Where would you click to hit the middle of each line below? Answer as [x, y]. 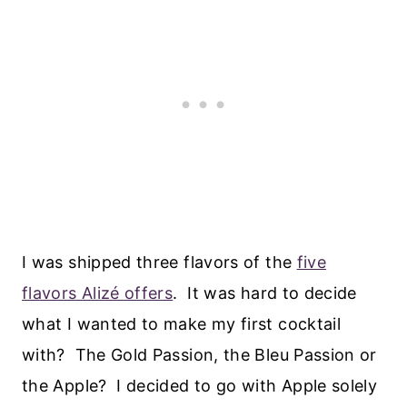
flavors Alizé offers [98, 293]
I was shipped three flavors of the [159, 262]
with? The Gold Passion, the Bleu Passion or [199, 354]
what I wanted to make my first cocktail [182, 323]
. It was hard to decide [265, 293]
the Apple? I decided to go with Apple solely [200, 385]
